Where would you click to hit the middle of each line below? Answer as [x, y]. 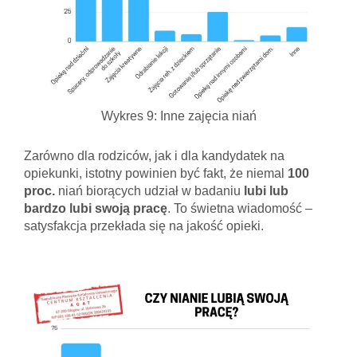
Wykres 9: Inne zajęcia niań [178, 116]
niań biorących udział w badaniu [149, 190]
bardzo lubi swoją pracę [96, 208]
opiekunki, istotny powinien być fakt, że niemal [156, 173]
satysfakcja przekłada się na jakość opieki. [144, 226]
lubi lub [266, 190]
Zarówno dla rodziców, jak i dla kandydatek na [154, 155]
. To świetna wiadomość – [240, 208]
